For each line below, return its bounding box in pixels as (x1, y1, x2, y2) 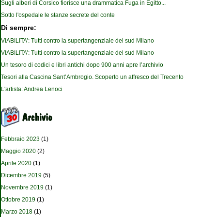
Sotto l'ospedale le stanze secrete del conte (1, 12, 115, 19)
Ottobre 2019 (1, 196, 35, 203)
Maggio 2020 (1, 148, 36, 155)
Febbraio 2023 (1, 136, 40, 143)
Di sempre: (1, 24, 36, 32)
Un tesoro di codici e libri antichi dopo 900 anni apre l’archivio (1, 62, 163, 69)
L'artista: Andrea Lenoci (1, 86, 62, 93)
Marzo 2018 (1, 208, 32, 216)
